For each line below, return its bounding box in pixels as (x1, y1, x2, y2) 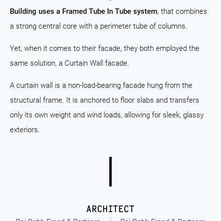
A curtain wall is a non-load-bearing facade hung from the (10, 81, 192, 90)
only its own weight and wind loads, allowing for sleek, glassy (10, 110, 204, 119)
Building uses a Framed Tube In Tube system (10, 7, 157, 16)
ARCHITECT (86, 203, 135, 214)
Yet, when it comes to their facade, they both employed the (10, 44, 199, 53)
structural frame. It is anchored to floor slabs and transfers (10, 96, 199, 105)
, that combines (157, 7, 207, 16)
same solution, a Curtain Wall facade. (10, 59, 129, 68)
